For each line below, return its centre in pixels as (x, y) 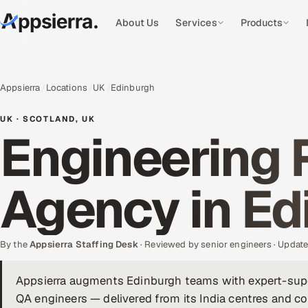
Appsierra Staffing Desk (84, 244)
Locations (67, 88)
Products (261, 23)
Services (196, 23)
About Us (137, 23)
